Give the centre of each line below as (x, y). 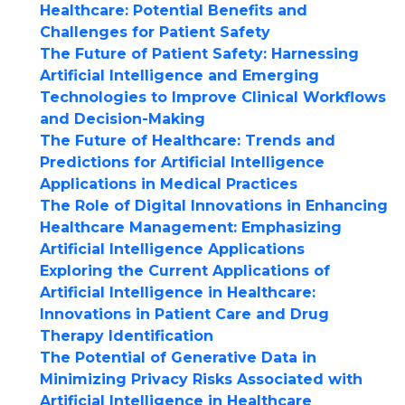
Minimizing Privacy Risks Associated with (201, 379)
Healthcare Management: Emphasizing (191, 227)
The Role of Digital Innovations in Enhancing (214, 206)
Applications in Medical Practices (169, 184)
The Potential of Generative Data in (178, 358)
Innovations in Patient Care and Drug (184, 314)
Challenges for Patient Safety (155, 32)
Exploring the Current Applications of (185, 271)
